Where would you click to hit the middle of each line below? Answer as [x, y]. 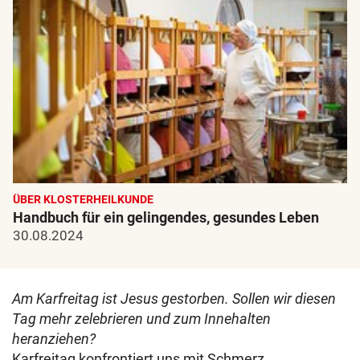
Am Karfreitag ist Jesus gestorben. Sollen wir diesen [174, 299]
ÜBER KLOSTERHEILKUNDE [83, 200]
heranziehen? [54, 339]
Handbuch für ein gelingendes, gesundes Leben [166, 218]
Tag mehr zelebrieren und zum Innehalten [141, 319]
